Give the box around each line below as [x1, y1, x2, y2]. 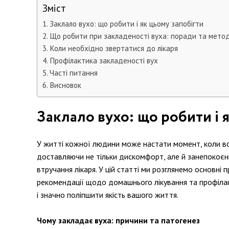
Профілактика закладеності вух [50, 56, 158, 65]
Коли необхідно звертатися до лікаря [50, 43, 178, 53]
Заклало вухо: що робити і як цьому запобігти [50, 19, 204, 29]
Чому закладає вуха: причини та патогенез [37, 215, 200, 225]
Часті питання [50, 68, 98, 78]
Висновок [50, 80, 82, 90]
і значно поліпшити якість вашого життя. [37, 190, 178, 200]
